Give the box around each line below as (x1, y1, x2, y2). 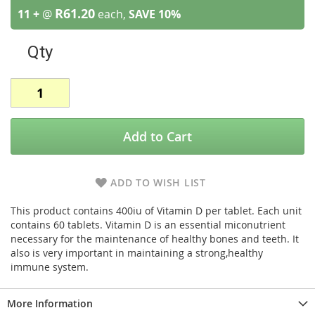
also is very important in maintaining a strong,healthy (11, 246, 263, 259)
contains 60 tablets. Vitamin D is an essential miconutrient (11, 218, 285, 231)
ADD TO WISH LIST (110, 176, 206, 189)
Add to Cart (123, 128, 192, 145)
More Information (7, 297, 93, 310)
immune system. (11, 260, 89, 274)
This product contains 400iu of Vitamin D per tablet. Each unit (11, 204, 302, 217)
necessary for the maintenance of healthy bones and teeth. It (11, 232, 299, 245)
